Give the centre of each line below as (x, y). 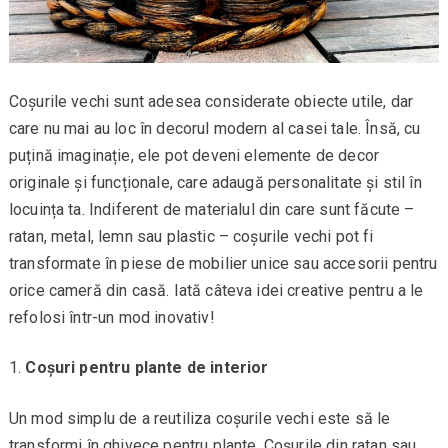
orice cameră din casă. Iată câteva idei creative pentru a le (216, 290)
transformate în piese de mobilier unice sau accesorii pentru (223, 263)
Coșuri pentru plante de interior (147, 367)
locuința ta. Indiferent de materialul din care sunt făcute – (211, 209)
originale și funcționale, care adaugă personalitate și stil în (215, 182)
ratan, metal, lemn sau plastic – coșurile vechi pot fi (191, 236)
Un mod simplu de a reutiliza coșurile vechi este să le (199, 418)
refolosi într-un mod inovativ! (111, 317)
